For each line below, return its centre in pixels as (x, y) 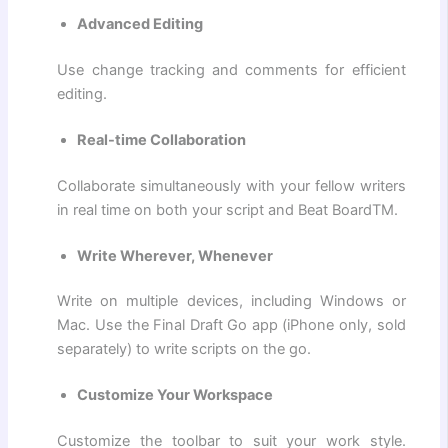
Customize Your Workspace (175, 395)
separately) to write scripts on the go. (184, 349)
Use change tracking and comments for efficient (231, 69)
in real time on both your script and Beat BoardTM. (228, 209)
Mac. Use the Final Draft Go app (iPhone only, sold (231, 325)
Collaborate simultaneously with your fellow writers (231, 185)
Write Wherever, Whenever (175, 255)
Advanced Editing (140, 24)
